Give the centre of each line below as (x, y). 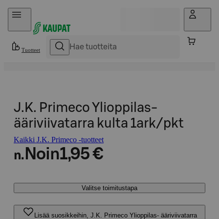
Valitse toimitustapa (109, 188)
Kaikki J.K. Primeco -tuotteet (59, 140)
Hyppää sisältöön (34, 12)
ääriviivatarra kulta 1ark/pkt (99, 123)
